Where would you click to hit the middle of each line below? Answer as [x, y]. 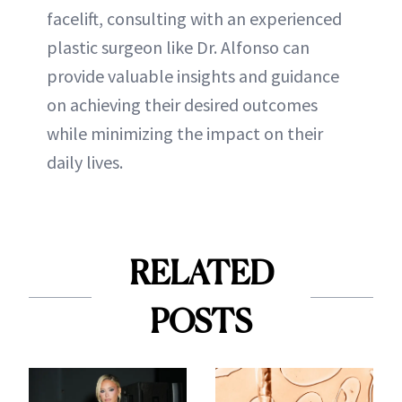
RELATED [201, 273]
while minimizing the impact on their [185, 134]
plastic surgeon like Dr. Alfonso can [178, 48]
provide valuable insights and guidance [193, 76]
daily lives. [85, 162]
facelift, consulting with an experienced [194, 19]
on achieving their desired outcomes [182, 105]
